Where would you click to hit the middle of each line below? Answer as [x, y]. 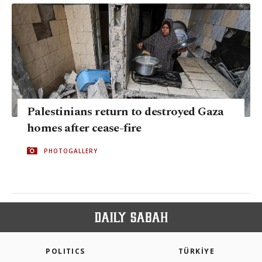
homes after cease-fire [84, 128]
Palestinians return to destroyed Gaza [125, 111]
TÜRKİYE [196, 251]
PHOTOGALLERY [71, 151]
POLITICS [65, 251]
